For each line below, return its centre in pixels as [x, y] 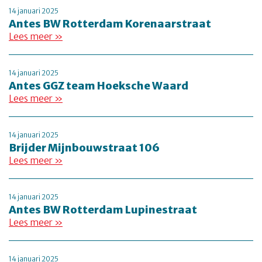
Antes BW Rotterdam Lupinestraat [103, 210]
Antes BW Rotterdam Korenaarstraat [110, 24]
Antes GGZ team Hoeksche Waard [99, 86]
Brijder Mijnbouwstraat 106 [84, 148]
